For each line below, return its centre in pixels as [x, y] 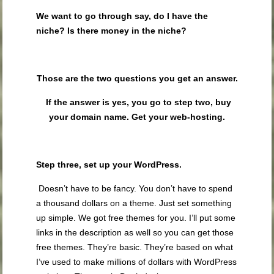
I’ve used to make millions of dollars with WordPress [137, 262]
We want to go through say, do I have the [122, 16]
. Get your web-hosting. [176, 117]
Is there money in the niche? [127, 31]
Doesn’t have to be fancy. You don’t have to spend [136, 189]
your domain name [88, 117]
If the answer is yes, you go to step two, [130, 102]
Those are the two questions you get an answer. [137, 79]
